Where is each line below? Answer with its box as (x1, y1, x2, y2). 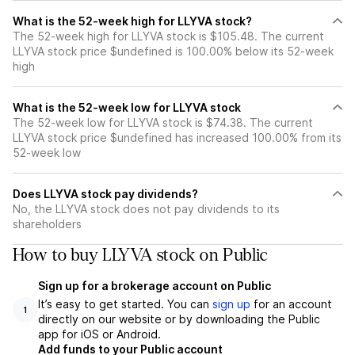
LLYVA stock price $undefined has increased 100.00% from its (13, 131, 342, 144)
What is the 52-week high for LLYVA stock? (13, 14, 252, 28)
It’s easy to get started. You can (38, 297, 212, 311)
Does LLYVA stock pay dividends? (13, 187, 198, 200)
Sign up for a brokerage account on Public (38, 279, 271, 292)
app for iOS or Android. (38, 327, 161, 341)
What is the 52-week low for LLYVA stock (13, 101, 241, 114)
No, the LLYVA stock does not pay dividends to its (13, 202, 280, 216)
